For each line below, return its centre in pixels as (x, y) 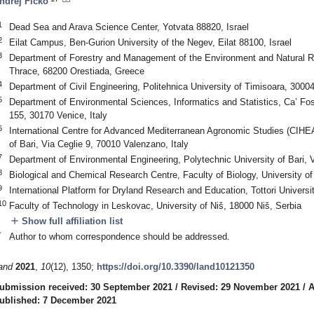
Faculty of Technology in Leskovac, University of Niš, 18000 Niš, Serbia (155, 205)
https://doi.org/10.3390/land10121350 (176, 267)
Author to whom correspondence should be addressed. (119, 236)
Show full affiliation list (70, 221)
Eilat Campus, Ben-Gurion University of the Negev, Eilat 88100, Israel (150, 42)
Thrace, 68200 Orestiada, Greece (76, 71)
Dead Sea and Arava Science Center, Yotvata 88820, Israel (129, 27)
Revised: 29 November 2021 (240, 287)
